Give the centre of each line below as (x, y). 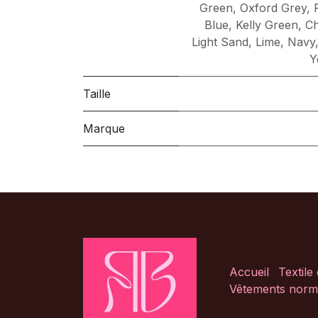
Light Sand (220, 42)
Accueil (249, 272)
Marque (104, 129)
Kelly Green (267, 25)
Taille (97, 94)
